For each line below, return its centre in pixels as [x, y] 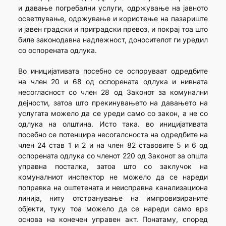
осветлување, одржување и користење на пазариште [113, 19]
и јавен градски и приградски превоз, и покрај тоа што [113, 29]
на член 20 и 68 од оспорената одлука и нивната [113, 82]
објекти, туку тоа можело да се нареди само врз [113, 209]
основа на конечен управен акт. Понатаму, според [113, 219]
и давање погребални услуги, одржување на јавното [113, 8]
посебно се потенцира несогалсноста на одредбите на [113, 135]
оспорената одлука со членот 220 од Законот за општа [113, 156]
